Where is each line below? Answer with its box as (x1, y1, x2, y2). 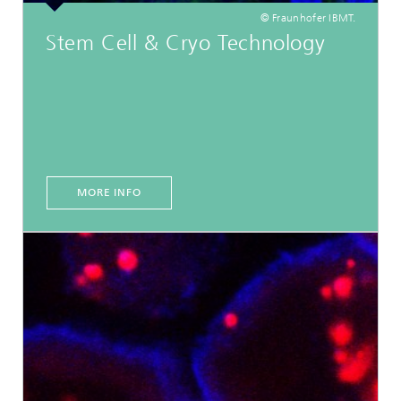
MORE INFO (76, 185, 142, 199)
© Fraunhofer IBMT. (260, 11, 355, 24)
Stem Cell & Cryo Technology (46, 30, 326, 55)
